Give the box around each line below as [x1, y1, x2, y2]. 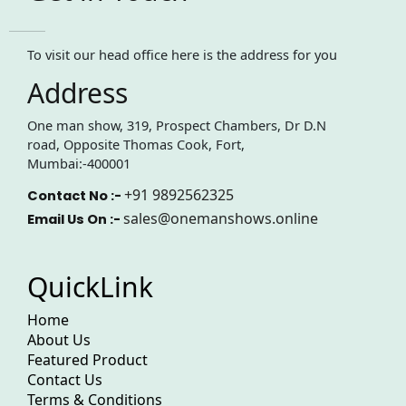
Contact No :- [27, 187, 124, 206]
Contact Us [27, 369, 102, 390]
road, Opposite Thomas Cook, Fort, [27, 135, 245, 154]
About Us [27, 329, 91, 350]
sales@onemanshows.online [123, 208, 318, 229]
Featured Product [27, 349, 148, 370]
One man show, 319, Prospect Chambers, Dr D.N [27, 116, 326, 135]
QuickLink [27, 267, 153, 305]
